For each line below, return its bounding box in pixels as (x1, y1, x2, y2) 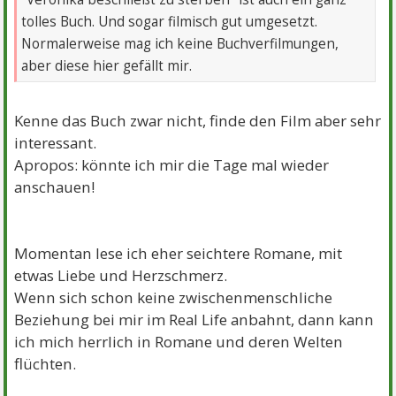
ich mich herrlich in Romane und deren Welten (14, 331, 344, 352)
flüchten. (14, 353, 77, 374)
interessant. (14, 132, 97, 153)
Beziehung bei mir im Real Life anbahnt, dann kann (14, 308, 375, 330)
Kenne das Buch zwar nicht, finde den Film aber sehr (14, 110, 382, 131)
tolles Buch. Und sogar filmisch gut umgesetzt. (21, 11, 318, 31)
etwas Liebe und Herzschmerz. (14, 264, 228, 286)
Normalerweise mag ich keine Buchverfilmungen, (21, 34, 339, 53)
